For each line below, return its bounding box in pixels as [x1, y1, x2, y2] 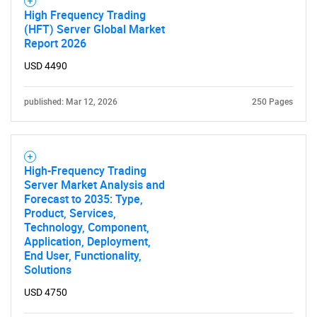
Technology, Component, [24, 219, 149, 235]
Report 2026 [24, 35, 86, 51]
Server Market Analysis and [24, 177, 165, 192]
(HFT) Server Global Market [24, 21, 165, 37]
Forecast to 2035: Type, [24, 191, 143, 207]
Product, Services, [24, 205, 116, 221]
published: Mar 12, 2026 [24, 97, 117, 107]
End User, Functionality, [24, 248, 142, 263]
